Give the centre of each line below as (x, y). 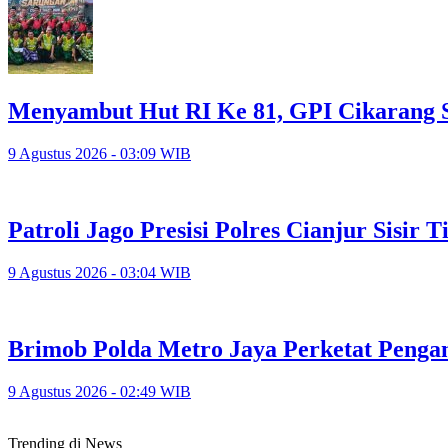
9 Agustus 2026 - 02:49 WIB (99, 391)
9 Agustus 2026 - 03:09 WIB (99, 154)
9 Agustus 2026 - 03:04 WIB (99, 272)
